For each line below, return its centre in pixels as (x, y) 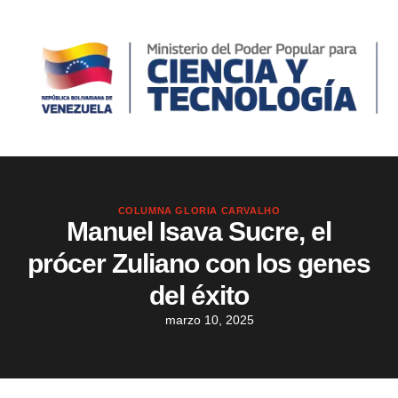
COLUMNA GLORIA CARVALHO (199, 211)
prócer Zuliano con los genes (199, 264)
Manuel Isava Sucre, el (199, 232)
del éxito (199, 296)
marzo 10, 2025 (209, 320)
